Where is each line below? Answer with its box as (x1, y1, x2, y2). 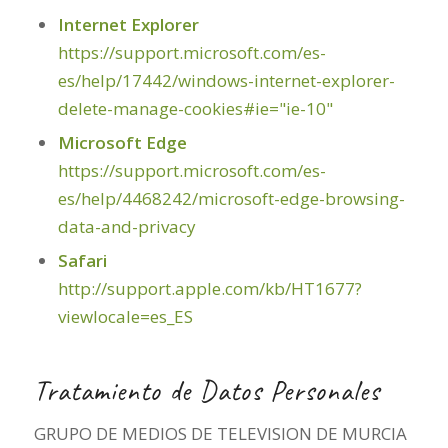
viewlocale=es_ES (57, 304, 193, 328)
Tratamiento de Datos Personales (33, 372, 380, 408)
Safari (57, 248, 107, 272)
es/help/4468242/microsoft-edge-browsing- (57, 186, 405, 210)
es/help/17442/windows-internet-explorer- (57, 68, 395, 92)
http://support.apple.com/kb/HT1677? (57, 276, 362, 300)
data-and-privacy (57, 214, 196, 238)
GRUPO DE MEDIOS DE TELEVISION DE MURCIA (33, 422, 407, 446)
